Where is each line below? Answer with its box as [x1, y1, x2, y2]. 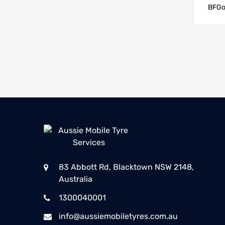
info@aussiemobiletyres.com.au [59, 211, 178, 221]
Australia [59, 174, 92, 184]
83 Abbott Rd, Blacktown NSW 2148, [59, 162, 194, 172]
